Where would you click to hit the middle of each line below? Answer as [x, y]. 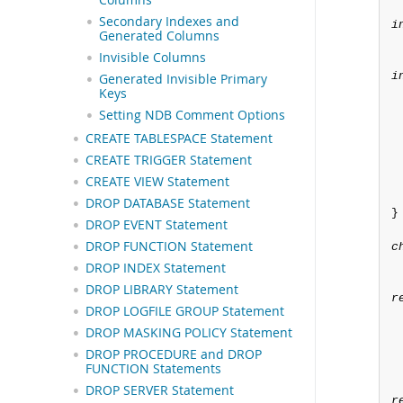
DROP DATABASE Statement [168, 203]
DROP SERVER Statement [160, 390]
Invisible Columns [152, 57]
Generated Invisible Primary [183, 79]
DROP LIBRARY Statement [162, 289]
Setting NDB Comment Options [192, 115]
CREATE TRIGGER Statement [169, 160]
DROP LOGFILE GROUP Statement [185, 311]
